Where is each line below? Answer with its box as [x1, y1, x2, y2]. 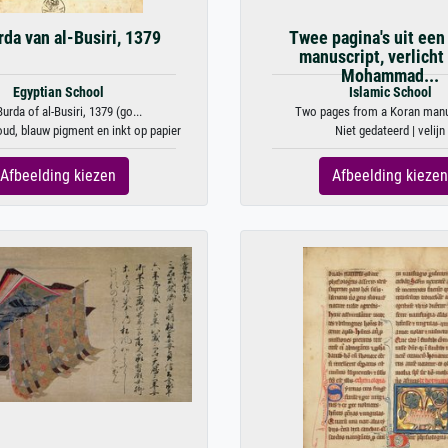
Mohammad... [341, 66, 439, 86]
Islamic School [348, 84, 432, 101]
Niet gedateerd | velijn [335, 123, 445, 138]
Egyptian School [12, 84, 104, 101]
